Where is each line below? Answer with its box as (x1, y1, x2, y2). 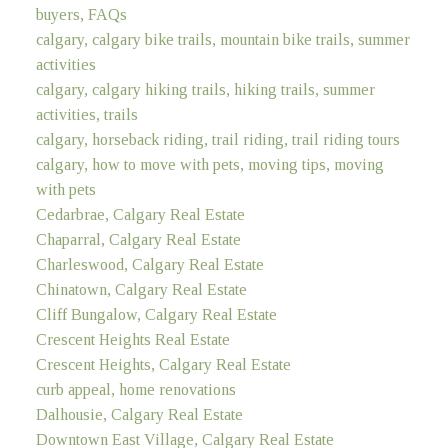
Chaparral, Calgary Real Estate (35, 230, 241, 248)
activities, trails (35, 105, 138, 123)
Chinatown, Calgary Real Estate (35, 280, 247, 298)
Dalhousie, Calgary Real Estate (35, 405, 243, 423)
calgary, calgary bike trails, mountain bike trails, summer (35, 30, 410, 48)
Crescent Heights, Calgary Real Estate (35, 355, 291, 373)
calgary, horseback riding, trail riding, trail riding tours (35, 130, 400, 148)
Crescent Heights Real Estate (35, 330, 230, 348)
